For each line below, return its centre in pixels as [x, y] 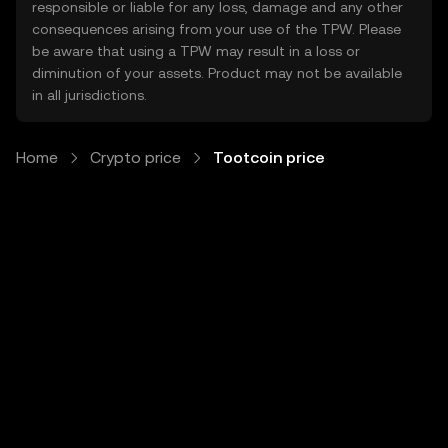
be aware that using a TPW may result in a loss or [196, 51]
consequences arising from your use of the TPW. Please [216, 29]
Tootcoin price [269, 157]
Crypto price [135, 157]
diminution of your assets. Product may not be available [217, 73]
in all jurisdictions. [89, 95]
